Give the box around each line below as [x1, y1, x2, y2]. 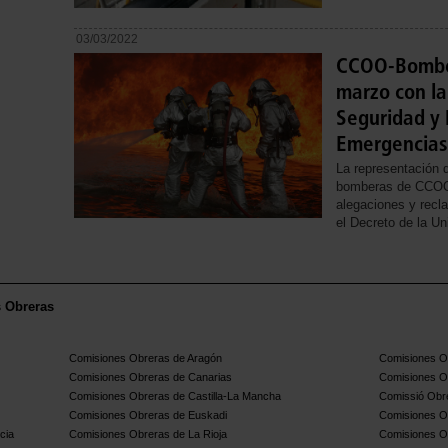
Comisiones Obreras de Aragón [69, 351, 223, 364]
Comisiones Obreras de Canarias [69, 370, 233, 383]
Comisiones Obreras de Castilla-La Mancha [69, 389, 282, 402]
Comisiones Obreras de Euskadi [69, 408, 228, 421]
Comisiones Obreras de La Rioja [69, 427, 228, 440]
